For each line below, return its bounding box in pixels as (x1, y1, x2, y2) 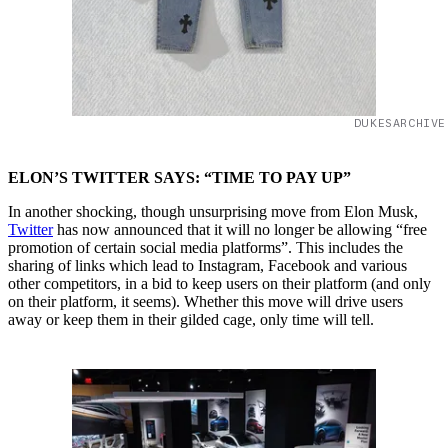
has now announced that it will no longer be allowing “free (53, 221, 427, 239)
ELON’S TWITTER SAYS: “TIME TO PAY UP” (8, 169, 355, 187)
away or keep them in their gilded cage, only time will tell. (8, 311, 374, 329)
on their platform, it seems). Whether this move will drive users (8, 293, 403, 311)
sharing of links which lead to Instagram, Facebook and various (8, 257, 407, 275)
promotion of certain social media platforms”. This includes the (8, 239, 403, 257)
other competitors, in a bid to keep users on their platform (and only (8, 275, 431, 293)
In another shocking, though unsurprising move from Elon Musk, (8, 203, 418, 221)
